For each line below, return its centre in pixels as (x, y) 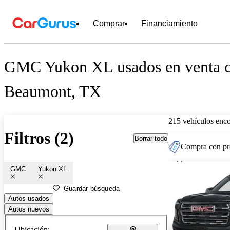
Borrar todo (151, 138)
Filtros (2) (39, 138)
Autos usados (29, 198)
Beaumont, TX (53, 92)
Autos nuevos (29, 209)
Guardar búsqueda (92, 188)
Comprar (109, 23)
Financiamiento (169, 23)
